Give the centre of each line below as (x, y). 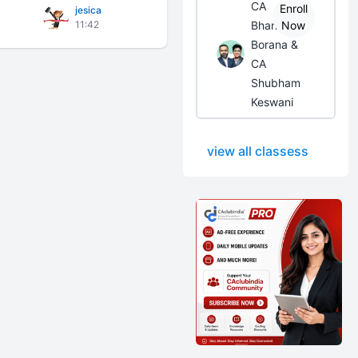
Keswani (272, 102)
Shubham (276, 83)
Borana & (275, 44)
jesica (89, 10)
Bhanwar (274, 25)
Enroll (293, 8)
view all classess (258, 151)
